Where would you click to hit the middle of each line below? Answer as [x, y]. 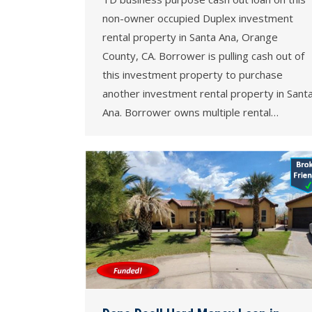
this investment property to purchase [193, 75]
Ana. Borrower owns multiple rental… [190, 112]
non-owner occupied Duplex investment [198, 18]
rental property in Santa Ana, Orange [190, 37]
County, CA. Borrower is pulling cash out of [203, 56]
